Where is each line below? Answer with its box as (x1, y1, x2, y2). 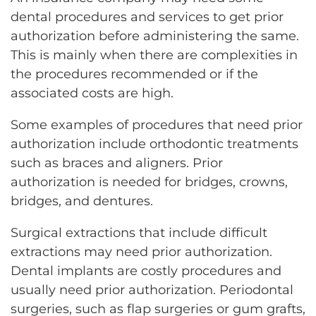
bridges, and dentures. (11, 193, 153, 209)
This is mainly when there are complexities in (11, 47, 298, 63)
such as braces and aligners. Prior (11, 154, 223, 171)
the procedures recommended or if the (11, 66, 258, 82)
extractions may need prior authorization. (11, 243, 272, 260)
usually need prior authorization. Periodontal (11, 281, 293, 298)
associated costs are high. (11, 85, 174, 101)
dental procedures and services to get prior (11, 8, 284, 25)
